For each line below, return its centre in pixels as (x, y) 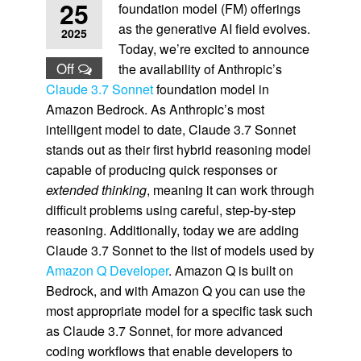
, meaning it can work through (230, 190)
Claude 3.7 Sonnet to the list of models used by (180, 250)
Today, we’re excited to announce (214, 49)
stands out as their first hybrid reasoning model (178, 149)
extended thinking (96, 190)
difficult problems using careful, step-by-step (170, 210)
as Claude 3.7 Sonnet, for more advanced (164, 331)
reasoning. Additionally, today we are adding (172, 230)
